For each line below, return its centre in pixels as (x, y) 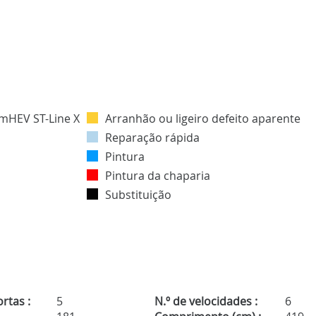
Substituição (138, 195)
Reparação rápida (152, 138)
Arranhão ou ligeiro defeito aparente (203, 119)
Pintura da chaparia (158, 176)
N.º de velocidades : (206, 302)
